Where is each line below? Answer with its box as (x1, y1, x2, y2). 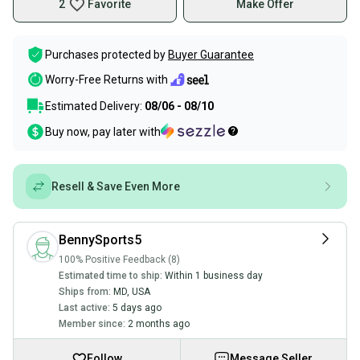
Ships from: (59, 286, 111, 297)
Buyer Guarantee (168, 48, 254, 61)
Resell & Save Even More (51, 180, 180, 193)
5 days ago (112, 302, 162, 313)
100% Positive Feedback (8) (59, 254, 180, 265)
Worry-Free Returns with (45, 73, 168, 87)
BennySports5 (59, 232, 141, 247)
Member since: (59, 318, 125, 329)
